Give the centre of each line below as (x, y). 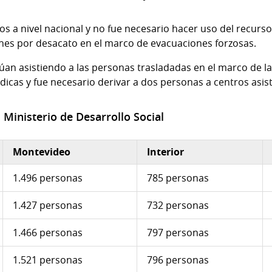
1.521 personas (48, 260)
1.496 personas (48, 178)
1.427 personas (48, 206)
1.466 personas (48, 233)
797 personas (178, 233)
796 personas (178, 260)
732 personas (178, 206)
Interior (165, 152)
